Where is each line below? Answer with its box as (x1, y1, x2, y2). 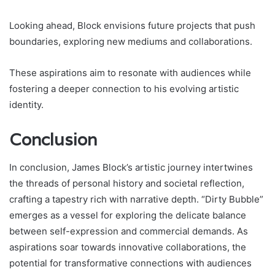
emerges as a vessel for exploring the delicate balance (9, 209, 246, 221)
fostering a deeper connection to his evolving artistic (9, 83, 239, 95)
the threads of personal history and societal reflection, (9, 177, 244, 189)
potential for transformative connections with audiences (9, 257, 252, 269)
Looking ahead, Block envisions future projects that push (9, 20, 255, 32)
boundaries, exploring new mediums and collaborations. (9, 36, 252, 48)
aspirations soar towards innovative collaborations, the (9, 241, 246, 253)
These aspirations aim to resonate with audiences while (9, 67, 251, 79)
